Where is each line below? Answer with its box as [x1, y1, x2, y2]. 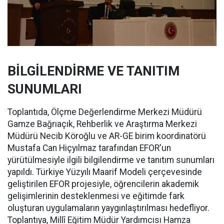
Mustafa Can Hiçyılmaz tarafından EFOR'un [7, 143, 171, 153]
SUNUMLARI [7, 81, 82, 96]
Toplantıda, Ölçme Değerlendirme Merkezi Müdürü [7, 107, 202, 117]
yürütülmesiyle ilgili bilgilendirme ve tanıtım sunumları [7, 155, 214, 165]
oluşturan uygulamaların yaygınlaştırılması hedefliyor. [7, 203, 209, 213]
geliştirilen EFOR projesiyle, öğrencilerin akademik [7, 179, 199, 189]
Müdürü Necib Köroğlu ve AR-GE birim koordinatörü [7, 131, 206, 141]
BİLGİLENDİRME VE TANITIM [7, 63, 179, 78]
